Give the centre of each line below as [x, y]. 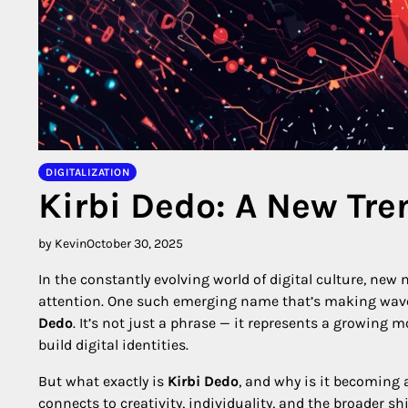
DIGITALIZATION [87, 173]
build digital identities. [113, 345]
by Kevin [62, 244]
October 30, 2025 [135, 244]
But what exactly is [103, 382]
